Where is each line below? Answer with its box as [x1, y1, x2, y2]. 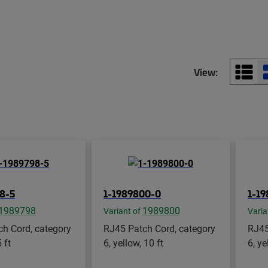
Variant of [103, 205, 142, 217]
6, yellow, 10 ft [103, 236, 163, 249]
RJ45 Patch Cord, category [103, 221, 215, 234]
